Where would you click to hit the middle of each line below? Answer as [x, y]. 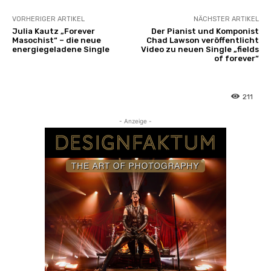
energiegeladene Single [61, 49]
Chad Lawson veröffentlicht [202, 40]
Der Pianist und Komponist [205, 31]
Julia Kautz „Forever [54, 31]
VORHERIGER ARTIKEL [48, 19]
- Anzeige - [135, 121]
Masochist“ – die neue [57, 40]
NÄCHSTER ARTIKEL [226, 19]
